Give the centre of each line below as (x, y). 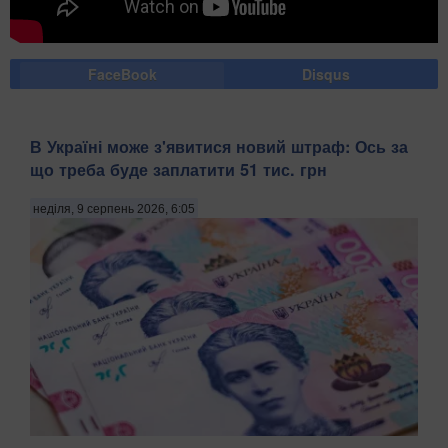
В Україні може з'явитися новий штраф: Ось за (219, 147)
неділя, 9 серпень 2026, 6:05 (114, 208)
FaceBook (122, 74)
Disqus (326, 74)
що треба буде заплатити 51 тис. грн (178, 170)
